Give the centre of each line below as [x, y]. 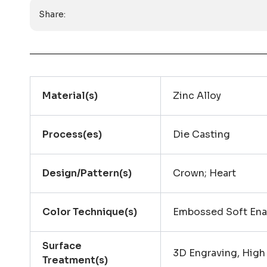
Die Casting [202, 135]
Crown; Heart [205, 173]
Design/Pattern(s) [87, 173]
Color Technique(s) [90, 212]
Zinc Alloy [197, 96]
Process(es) [72, 135]
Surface [62, 246]
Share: [52, 15]
